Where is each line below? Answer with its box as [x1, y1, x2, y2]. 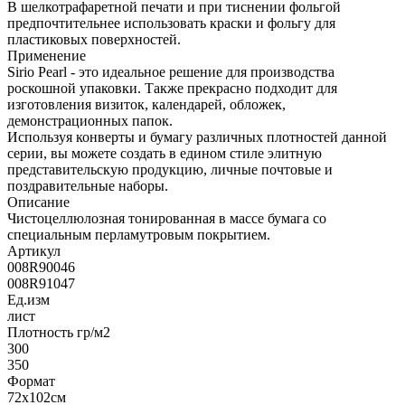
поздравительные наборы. [7, 177, 168, 193]
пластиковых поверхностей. [7, 31, 181, 47]
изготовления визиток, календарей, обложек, [7, 96, 286, 112]
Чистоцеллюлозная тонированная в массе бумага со [7, 210, 326, 226]
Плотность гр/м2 [7, 324, 110, 340]
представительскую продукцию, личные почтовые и [7, 161, 333, 177]
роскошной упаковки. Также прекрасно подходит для [7, 80, 337, 96]
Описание [7, 193, 70, 210]
